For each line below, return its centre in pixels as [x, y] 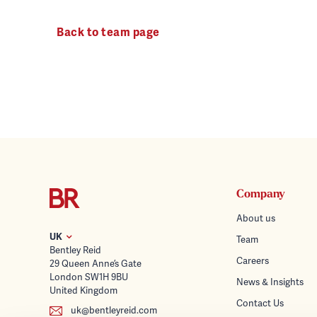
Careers [253, 260]
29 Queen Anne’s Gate [96, 263]
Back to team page [108, 33]
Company [261, 194]
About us [256, 218]
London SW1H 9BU [89, 277]
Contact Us [260, 303]
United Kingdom [83, 290]
